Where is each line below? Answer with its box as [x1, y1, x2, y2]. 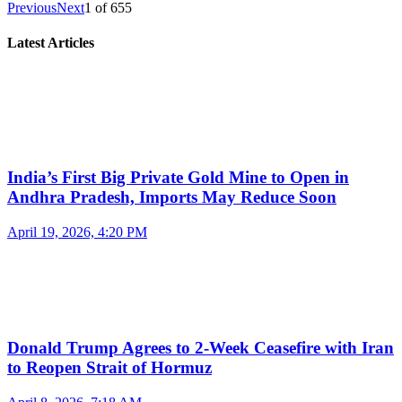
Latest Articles [7, 35, 94, 51]
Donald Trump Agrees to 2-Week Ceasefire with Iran [7, 337, 394, 357]
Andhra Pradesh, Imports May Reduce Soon [7, 188, 336, 207]
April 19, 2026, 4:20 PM [7, 224, 147, 240]
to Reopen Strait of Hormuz [7, 357, 212, 377]
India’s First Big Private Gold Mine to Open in [7, 168, 349, 188]
